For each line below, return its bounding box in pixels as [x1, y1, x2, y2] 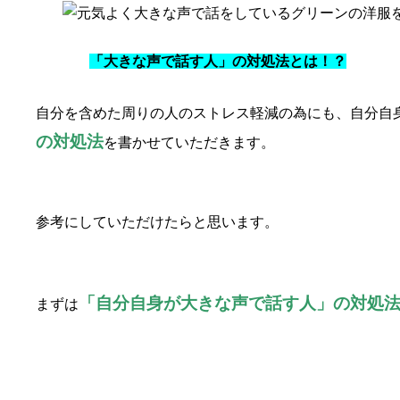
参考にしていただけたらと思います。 [36, 214, 279, 230]
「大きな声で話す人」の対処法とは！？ [89, 54, 346, 70]
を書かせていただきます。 [104, 135, 275, 151]
